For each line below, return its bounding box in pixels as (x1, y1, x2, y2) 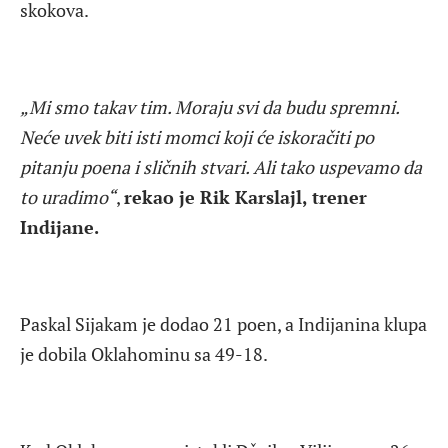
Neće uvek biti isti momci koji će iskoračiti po (20, 124, 374, 149)
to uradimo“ (20, 184, 116, 209)
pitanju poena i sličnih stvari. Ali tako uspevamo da (20, 154, 422, 179)
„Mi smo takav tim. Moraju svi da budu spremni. (20, 94, 399, 119)
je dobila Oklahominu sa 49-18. (20, 342, 268, 367)
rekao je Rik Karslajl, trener (124, 184, 367, 209)
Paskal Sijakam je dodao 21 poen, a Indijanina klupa (20, 312, 427, 337)
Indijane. (20, 214, 99, 239)
